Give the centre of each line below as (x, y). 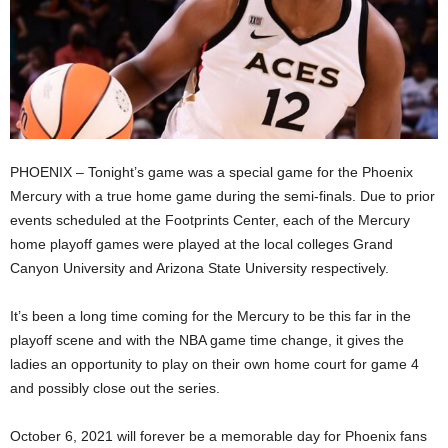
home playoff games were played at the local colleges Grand (201, 243)
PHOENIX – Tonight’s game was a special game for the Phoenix (211, 171)
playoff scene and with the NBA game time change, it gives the (207, 339)
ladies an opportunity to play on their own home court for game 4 (214, 363)
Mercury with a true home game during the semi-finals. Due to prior (222, 195)
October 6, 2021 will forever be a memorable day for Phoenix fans (218, 435)
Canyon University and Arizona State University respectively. (199, 267)
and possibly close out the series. (115, 387)
